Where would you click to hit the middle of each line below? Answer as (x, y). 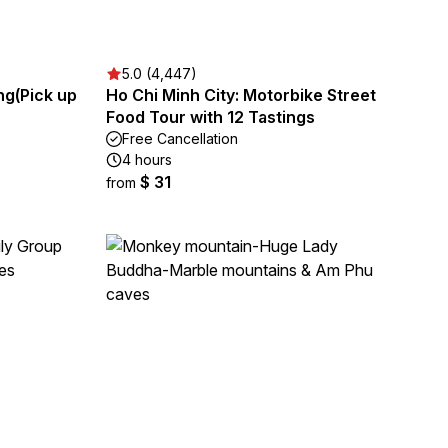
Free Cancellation (180, 138)
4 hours (147, 159)
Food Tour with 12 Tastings (210, 117)
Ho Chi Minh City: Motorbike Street (241, 95)
